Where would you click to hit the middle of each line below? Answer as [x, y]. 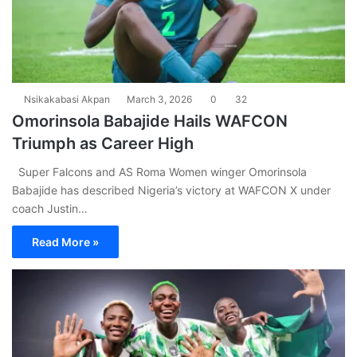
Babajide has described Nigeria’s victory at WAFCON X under [171, 190]
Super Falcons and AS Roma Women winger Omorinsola [159, 171]
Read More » [65, 241]
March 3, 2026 [159, 99]
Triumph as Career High [103, 143]
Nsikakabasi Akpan [67, 99]
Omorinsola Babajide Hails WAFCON [150, 121]
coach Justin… [50, 208]
